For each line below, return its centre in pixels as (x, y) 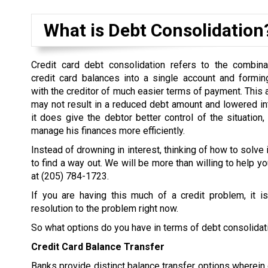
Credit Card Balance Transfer (98, 247)
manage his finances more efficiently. (108, 131)
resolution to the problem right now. (105, 208)
